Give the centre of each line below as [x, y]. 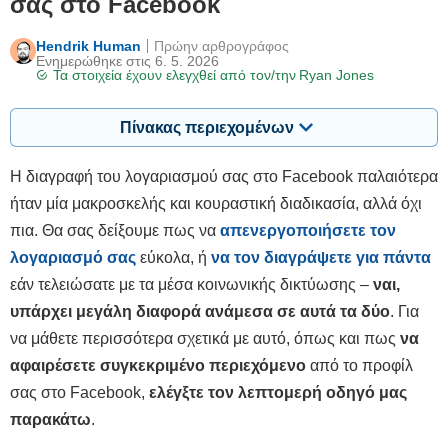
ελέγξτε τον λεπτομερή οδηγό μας [278, 393]
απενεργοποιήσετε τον [308, 231]
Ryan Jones [336, 75]
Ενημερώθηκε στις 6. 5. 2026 [127, 61]
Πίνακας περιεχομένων [207, 128]
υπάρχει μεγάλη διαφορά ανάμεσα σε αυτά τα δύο [200, 312]
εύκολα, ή [173, 258]
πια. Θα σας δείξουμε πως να [115, 231]
